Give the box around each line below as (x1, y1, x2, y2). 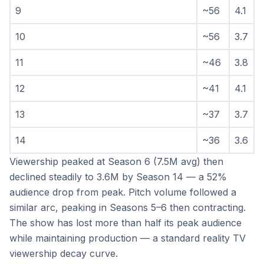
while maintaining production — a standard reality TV (9, 232, 246, 245)
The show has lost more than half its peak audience (9, 217, 242, 229)
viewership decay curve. (9, 247, 118, 260)
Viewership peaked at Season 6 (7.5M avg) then (9, 156, 223, 168)
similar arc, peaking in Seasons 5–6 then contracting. (9, 202, 246, 214)
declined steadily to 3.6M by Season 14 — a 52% (9, 171, 227, 183)
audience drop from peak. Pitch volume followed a (9, 186, 236, 199)
